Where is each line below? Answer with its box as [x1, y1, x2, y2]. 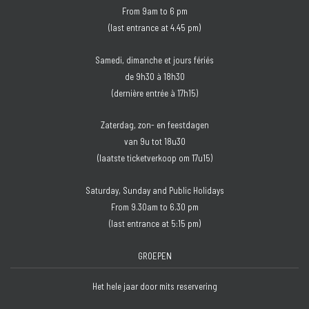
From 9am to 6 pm [121, 5, 188, 17]
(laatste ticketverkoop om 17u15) [97, 152, 212, 164]
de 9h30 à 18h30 [124, 70, 185, 82]
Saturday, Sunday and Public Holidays [85, 185, 224, 197]
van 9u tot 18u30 [123, 136, 186, 148]
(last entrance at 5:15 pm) [108, 218, 201, 230]
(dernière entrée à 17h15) [111, 87, 198, 99]
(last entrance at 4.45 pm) [108, 21, 201, 33]
